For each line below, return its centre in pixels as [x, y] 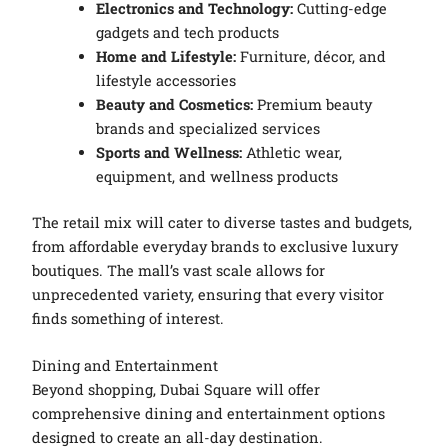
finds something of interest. [128, 318]
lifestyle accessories [166, 80]
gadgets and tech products [188, 32]
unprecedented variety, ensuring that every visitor [208, 294]
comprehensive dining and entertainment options [209, 413]
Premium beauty [313, 104]
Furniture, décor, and [311, 56]
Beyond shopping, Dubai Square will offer [176, 389]
